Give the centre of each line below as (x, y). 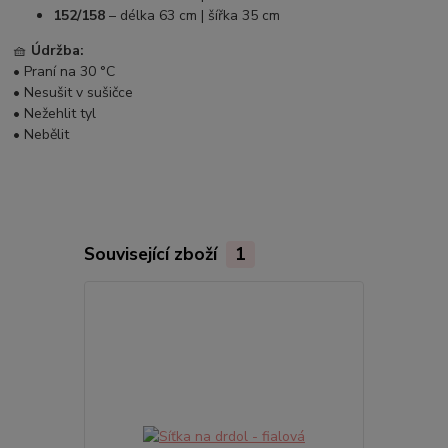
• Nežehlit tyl (55, 113)
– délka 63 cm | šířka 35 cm (193, 15)
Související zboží (152, 253)
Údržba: (58, 50)
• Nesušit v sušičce (73, 92)
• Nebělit (41, 134)
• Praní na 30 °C (64, 71)
